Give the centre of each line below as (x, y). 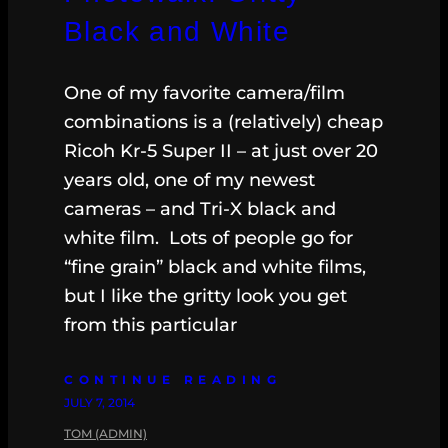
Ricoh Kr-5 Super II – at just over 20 (221, 151)
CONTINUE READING (172, 380)
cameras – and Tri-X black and (200, 209)
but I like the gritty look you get (205, 296)
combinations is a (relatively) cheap (223, 122)
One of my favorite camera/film (204, 93)
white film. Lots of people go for (208, 238)
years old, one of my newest (189, 180)
